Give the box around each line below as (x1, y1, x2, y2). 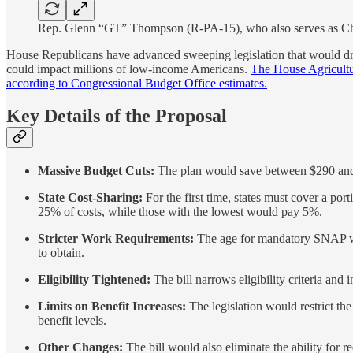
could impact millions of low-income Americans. (6, 61, 251, 76)
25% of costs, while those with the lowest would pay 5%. (38, 205, 322, 219)
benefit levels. (38, 314, 106, 328)
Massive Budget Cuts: (38, 164, 154, 178)
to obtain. (38, 246, 84, 260)
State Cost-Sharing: (38, 191, 143, 205)
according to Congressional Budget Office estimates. (6, 76, 267, 90)
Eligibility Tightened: (38, 273, 150, 287)
